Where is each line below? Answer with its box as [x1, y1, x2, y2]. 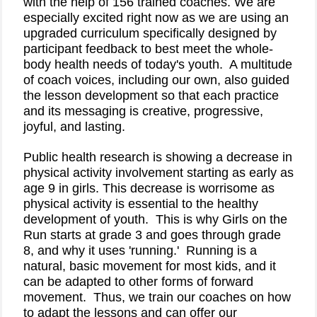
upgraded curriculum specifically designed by [23, 26, 277, 40]
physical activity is [23, 197, 128, 211]
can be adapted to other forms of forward [23, 275, 253, 289]
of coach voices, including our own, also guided [23, 73, 289, 87]
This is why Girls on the [156, 212, 287, 226]
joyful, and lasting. [23, 120, 125, 134]
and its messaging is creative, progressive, [23, 104, 263, 118]
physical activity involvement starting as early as [23, 166, 294, 180]
